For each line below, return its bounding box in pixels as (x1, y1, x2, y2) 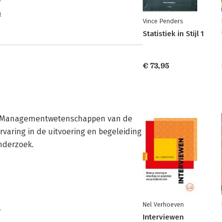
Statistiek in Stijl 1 (143, 29, 204, 38)
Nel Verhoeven (143, 201, 184, 208)
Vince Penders (143, 17, 183, 25)
